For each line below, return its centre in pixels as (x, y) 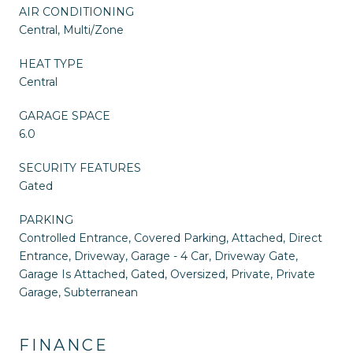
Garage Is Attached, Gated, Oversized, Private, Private (167, 274)
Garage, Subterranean (78, 292)
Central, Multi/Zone (71, 30)
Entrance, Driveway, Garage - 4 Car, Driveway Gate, (158, 256)
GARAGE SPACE (65, 115)
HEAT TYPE (51, 63)
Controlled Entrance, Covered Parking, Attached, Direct (171, 238)
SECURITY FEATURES (80, 167)
